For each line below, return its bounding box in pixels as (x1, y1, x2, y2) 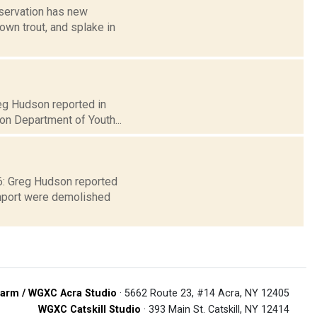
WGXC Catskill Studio (38, 303, 141, 316)
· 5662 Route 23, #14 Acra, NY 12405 (117, 287, 289, 299)
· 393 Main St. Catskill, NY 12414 (141, 303, 289, 316)
